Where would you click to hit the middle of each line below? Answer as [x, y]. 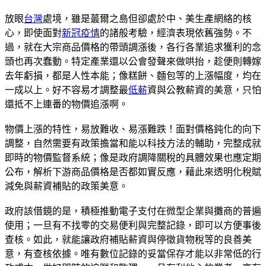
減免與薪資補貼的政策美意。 [66, 186]
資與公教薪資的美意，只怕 [204, 90]
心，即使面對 [33, 33]
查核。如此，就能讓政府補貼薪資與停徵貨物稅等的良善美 [128, 239]
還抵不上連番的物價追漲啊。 [66, 104]
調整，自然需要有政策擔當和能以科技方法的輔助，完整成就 [133, 143]
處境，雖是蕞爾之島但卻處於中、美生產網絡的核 [147, 18]
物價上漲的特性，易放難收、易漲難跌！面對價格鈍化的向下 [133, 129]
